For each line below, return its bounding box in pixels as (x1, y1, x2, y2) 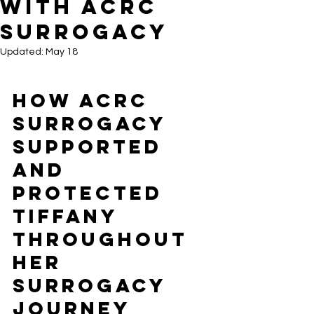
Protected (13, 181, 171, 205)
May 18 (46, 47, 78, 57)
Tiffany (13, 204, 125, 228)
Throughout (13, 227, 196, 251)
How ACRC (13, 88, 157, 112)
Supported (13, 135, 170, 158)
